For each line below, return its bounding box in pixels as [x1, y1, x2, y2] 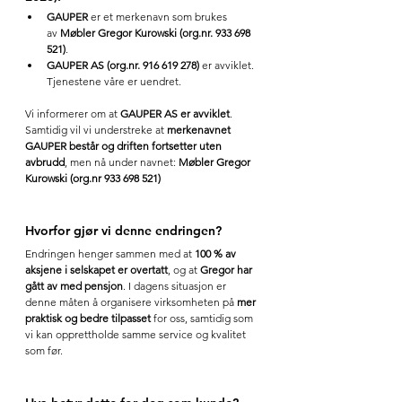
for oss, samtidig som [151, 310, 256, 325]
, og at [168, 262, 200, 276]
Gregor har [200, 262, 255, 276]
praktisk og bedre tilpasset [25, 310, 151, 325]
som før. [25, 343, 63, 357]
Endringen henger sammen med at [25, 246, 195, 260]
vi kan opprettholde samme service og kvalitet [25, 327, 249, 341]
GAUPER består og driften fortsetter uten [25, 138, 224, 153]
